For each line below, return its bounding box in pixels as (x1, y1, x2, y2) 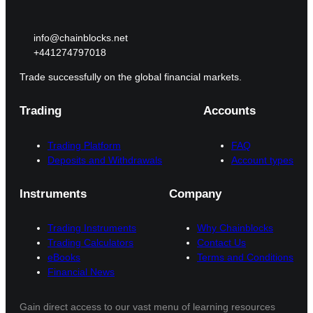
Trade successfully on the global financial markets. (20, 71, 242, 82)
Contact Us (197, 237, 246, 249)
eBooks (48, 252, 80, 263)
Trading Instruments (48, 222, 136, 234)
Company (169, 187, 221, 201)
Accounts (203, 104, 256, 118)
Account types (231, 154, 293, 166)
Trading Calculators (48, 237, 133, 249)
